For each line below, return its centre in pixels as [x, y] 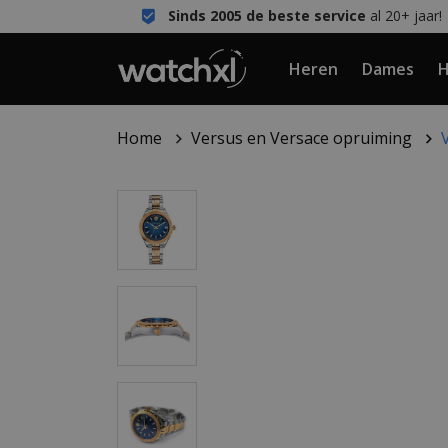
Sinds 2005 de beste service [266, 15]
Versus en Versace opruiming [302, 138]
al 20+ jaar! [403, 15]
